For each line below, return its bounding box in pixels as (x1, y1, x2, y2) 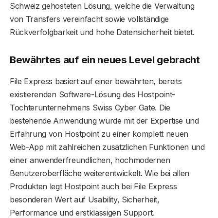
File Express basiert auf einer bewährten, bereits (10, 76, 182, 86)
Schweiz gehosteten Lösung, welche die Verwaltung (10, 1, 195, 11)
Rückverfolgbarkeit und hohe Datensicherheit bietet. (10, 27, 195, 37)
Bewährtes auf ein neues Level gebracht (10, 54, 200, 66)
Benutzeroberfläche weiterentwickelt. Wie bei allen (10, 168, 189, 178)
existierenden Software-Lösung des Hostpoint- (10, 89, 175, 99)
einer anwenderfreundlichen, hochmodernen (10, 155, 170, 165)
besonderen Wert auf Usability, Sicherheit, (10, 194, 160, 204)
